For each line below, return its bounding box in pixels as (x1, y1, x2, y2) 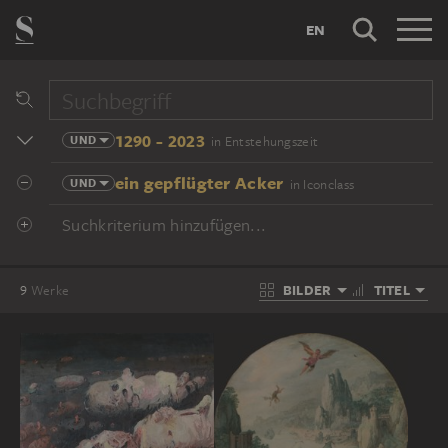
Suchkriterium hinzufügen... (62, 214, 267, 236)
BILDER (282, 281, 332, 299)
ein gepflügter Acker (114, 170, 284, 194)
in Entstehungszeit (210, 133, 319, 150)
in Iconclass (289, 176, 355, 193)
